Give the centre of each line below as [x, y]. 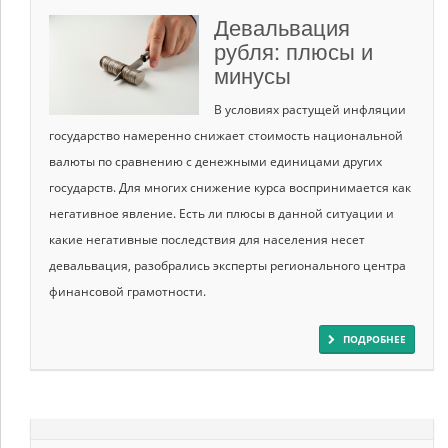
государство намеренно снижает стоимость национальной [226, 135]
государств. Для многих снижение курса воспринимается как [230, 187]
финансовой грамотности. [127, 291]
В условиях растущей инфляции [310, 109]
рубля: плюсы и [293, 50]
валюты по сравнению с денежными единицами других [215, 161]
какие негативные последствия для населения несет [207, 239]
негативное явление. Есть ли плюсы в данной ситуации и [221, 213]
